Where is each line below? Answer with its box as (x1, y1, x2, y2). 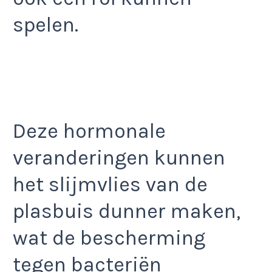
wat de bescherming (13, 225, 205, 250)
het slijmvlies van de (13, 172, 208, 197)
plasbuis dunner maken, (13, 199, 240, 223)
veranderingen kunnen (13, 145, 225, 170)
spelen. (13, 13, 78, 38)
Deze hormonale (13, 118, 166, 143)
